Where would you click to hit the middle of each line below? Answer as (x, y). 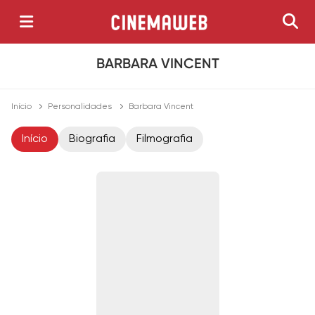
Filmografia (165, 140)
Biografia (92, 140)
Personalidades (80, 107)
